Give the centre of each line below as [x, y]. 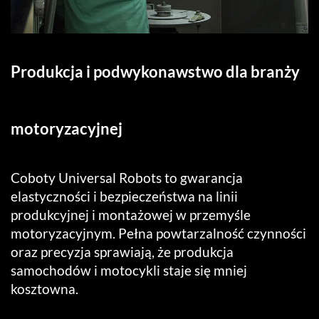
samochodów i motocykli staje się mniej [129, 271]
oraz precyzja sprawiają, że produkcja [122, 252]
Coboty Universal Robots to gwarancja [127, 178]
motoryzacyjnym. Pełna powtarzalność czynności [158, 234]
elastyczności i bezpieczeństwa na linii [124, 197]
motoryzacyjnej [67, 129]
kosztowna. [45, 289]
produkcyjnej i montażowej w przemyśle [131, 215]
